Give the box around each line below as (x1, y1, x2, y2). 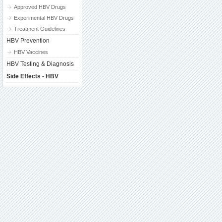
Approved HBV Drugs (14, 4, 66, 10)
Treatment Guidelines (14, 26, 65, 32)
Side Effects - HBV (6, 73, 58, 80)
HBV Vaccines (14, 49, 48, 55)
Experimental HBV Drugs (14, 15, 74, 21)
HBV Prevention (6, 37, 50, 44)
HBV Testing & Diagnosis (6, 60, 74, 67)
